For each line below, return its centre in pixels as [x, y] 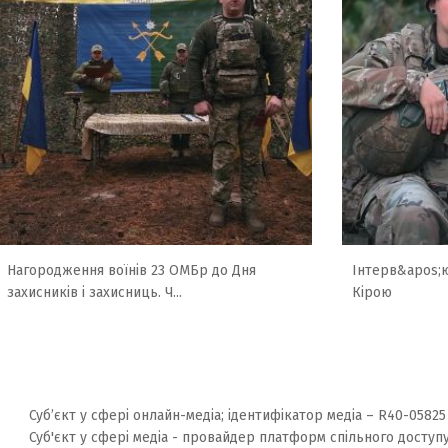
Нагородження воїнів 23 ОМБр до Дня [131, 270]
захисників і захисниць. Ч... [94, 292]
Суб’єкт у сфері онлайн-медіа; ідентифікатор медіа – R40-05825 [237, 415]
